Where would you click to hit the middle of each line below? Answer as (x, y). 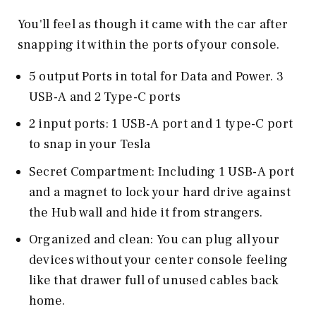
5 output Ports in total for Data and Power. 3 (156, 76)
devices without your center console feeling (158, 260)
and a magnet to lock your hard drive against (159, 192)
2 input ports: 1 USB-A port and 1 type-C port (161, 124)
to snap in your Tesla (90, 145)
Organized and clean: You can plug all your (154, 240)
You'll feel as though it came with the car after (153, 24)
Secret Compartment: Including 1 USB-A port (162, 171)
